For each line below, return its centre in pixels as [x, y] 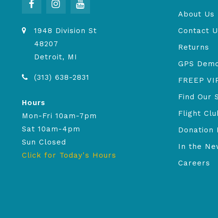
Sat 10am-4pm [51, 129]
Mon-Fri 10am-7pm [59, 116]
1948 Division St [65, 31]
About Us [196, 14]
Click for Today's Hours [69, 155]
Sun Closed [44, 142]
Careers [194, 163]
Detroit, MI [56, 57]
